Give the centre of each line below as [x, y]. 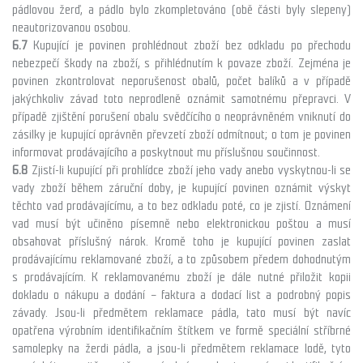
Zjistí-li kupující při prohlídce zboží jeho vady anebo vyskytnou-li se [189, 170]
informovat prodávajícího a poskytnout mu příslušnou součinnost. [166, 152]
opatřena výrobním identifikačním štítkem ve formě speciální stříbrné [181, 330]
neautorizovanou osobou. [71, 27]
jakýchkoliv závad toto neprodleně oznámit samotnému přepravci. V [181, 98]
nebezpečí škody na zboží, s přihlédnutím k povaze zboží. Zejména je [181, 63]
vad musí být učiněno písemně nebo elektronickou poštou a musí [181, 223]
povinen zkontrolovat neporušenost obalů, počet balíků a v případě [181, 81]
